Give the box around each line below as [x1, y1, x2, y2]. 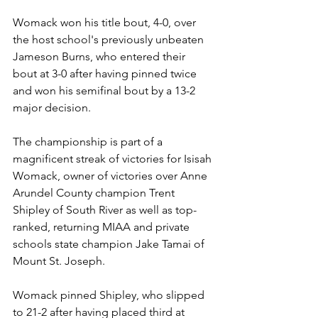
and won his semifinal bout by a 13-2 [13, 84, 198, 97]
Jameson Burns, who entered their [13, 50, 188, 63]
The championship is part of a [13, 135, 165, 148]
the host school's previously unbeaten [13, 33, 207, 46]
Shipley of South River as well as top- [13, 203, 197, 216]
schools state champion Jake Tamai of [13, 237, 207, 251]
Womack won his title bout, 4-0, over [13, 16, 199, 29]
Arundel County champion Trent [13, 186, 177, 199]
